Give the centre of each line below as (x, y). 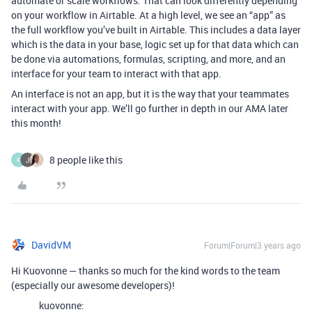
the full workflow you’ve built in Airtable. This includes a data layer (156, 30)
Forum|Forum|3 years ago (252, 245)
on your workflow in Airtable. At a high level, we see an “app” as (148, 15)
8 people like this (86, 160)
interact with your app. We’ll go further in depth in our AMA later (150, 109)
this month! (36, 123)
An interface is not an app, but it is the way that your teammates (150, 94)
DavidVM (51, 245)
